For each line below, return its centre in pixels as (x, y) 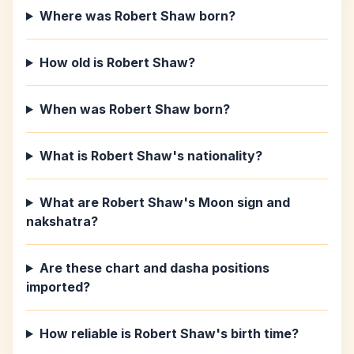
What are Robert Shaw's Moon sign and (164, 202)
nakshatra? (62, 221)
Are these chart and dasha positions (154, 268)
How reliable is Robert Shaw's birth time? (169, 333)
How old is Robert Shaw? (117, 62)
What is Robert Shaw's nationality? (151, 156)
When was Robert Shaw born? (134, 109)
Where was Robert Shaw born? (137, 16)
